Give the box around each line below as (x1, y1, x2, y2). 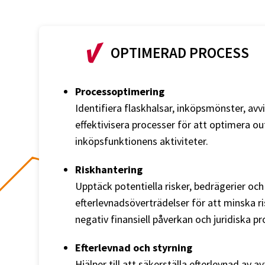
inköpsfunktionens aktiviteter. (75, 134, 208, 148)
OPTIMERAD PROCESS (111, 43, 249, 62)
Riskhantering (75, 162, 143, 176)
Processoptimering (75, 84, 164, 98)
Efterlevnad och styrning (75, 240, 192, 254)
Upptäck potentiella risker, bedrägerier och (75, 179, 264, 193)
